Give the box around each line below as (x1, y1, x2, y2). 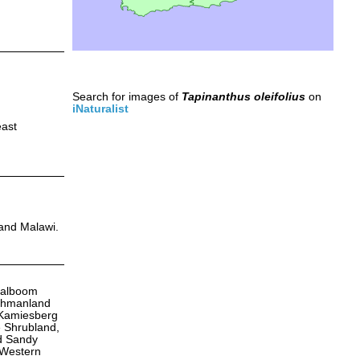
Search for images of (72, 90, 182, 103)
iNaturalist (72, 102, 129, 115)
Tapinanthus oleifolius (181, 90, 305, 103)
